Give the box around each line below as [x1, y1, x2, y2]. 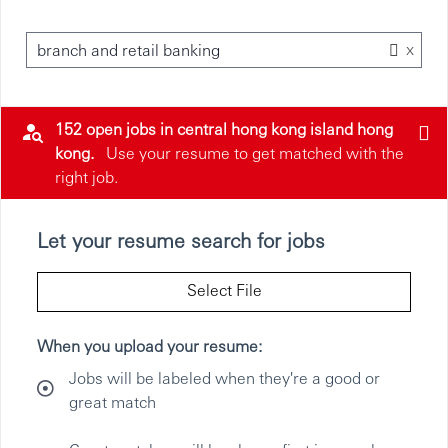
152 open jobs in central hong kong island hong [55, 117, 393, 139]
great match [69, 390, 156, 412]
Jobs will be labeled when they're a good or [69, 366, 380, 388]
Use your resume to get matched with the [106, 141, 404, 163]
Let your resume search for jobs [37, 226, 325, 253]
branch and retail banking [37, 38, 220, 60]
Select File [186, 278, 262, 300]
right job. [55, 165, 118, 187]
